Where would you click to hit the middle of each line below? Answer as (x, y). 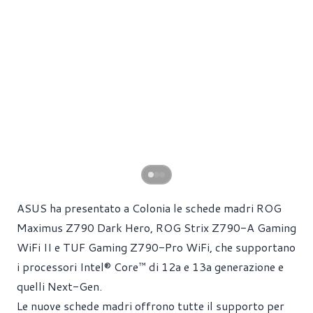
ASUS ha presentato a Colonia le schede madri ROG (149, 208)
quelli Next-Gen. (59, 286)
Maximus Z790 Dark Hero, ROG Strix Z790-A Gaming (156, 227)
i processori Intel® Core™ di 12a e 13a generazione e (150, 267)
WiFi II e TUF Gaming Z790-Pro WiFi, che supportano (156, 247)
